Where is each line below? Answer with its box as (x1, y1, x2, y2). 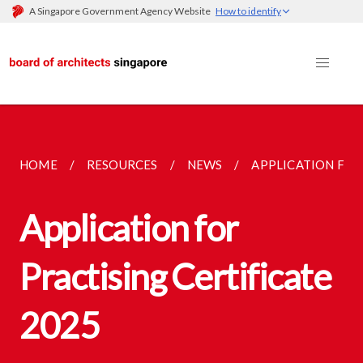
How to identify (216, 5, 281, 17)
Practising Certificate (19, 255, 331, 297)
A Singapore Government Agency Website (29, 5, 216, 17)
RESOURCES (86, 157, 158, 172)
